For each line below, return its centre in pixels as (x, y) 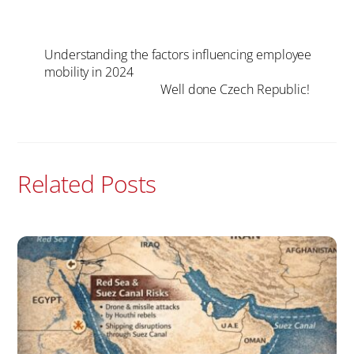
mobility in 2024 (89, 72)
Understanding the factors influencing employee (178, 55)
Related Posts (87, 183)
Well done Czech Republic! (235, 90)
